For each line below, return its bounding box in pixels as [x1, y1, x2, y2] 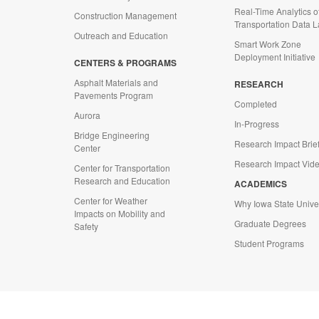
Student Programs [234, 237, 304, 249]
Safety [74, 220, 98, 232]
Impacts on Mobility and [74, 207, 165, 219]
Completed [234, 98, 277, 110]
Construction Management [74, 9, 177, 21]
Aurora [74, 109, 100, 121]
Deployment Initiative [234, 51, 315, 63]
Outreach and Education [74, 29, 168, 41]
